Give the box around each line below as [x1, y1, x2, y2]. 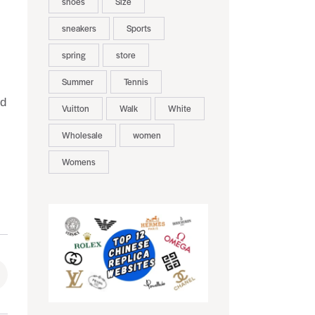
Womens [61, 155, 96, 169]
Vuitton [61, 102, 89, 115]
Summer [61, 75, 94, 89]
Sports [126, 22, 151, 35]
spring [61, 49, 86, 62]
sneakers [61, 22, 96, 35]
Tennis [123, 75, 148, 89]
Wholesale [61, 129, 103, 142]
